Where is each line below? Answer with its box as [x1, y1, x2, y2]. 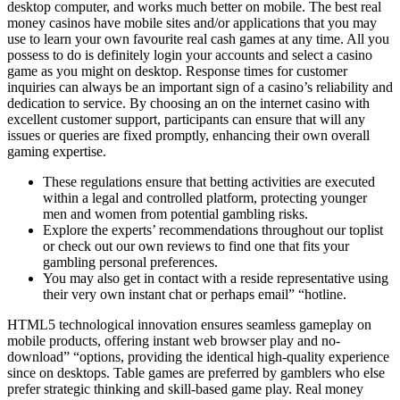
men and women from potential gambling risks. [43, 206, 308, 222]
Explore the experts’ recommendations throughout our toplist [43, 222, 383, 238]
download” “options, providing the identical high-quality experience [7, 349, 389, 365]
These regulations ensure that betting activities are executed [43, 174, 375, 190]
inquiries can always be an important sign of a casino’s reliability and [7, 79, 393, 96]
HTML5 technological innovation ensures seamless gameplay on [7, 317, 371, 333]
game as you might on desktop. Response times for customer [7, 63, 347, 79]
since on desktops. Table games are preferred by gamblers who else [7, 365, 385, 381]
